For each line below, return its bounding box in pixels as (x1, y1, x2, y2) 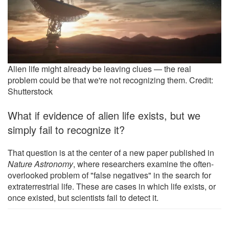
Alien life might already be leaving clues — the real (8, 63, 191, 75)
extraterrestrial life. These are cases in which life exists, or (8, 180, 216, 193)
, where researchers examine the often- (73, 158, 214, 170)
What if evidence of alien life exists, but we (8, 108, 200, 123)
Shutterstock (8, 85, 53, 98)
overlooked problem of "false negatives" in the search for (8, 169, 211, 181)
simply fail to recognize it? (8, 122, 125, 138)
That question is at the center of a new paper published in (8, 147, 214, 159)
